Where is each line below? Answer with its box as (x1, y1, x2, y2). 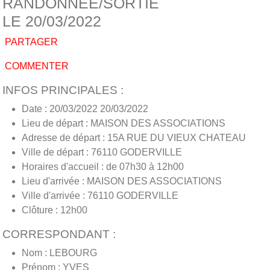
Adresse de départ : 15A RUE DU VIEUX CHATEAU (22, 132, 246, 143)
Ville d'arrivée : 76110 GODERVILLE (22, 190, 178, 201)
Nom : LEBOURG (22, 247, 97, 258)
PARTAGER (2, 36, 58, 47)
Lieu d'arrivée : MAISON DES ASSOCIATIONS (22, 175, 222, 186)
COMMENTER (2, 60, 69, 71)
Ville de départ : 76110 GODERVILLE (22, 146, 182, 157)
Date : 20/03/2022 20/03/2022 (22, 103, 148, 114)
